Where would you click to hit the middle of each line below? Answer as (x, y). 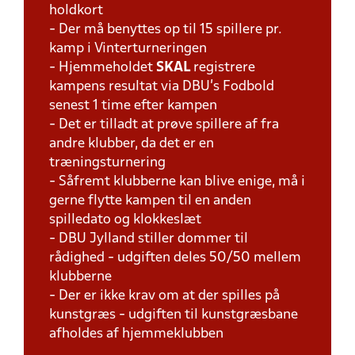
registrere (224, 68)
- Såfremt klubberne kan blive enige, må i (177, 182)
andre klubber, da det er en (132, 144)
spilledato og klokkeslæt (125, 220)
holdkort (76, 11)
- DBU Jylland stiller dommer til (149, 239)
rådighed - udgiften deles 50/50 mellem (175, 258)
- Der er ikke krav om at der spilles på (164, 296)
